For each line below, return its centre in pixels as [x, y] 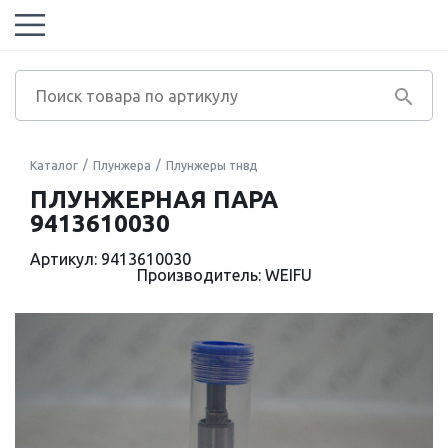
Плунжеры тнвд [211, 165]
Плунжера [122, 165]
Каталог [54, 165]
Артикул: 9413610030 [110, 259]
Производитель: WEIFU [224, 275]
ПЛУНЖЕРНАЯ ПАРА [154, 199]
